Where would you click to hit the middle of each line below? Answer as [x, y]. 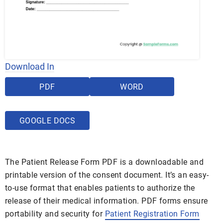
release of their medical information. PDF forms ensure [107, 201]
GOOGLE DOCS [47, 121]
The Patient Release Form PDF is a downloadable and [104, 162]
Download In [30, 67]
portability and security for [55, 214]
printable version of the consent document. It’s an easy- [107, 175]
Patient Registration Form [152, 214]
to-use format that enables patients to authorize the [100, 188]
